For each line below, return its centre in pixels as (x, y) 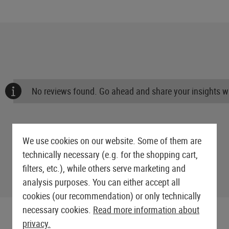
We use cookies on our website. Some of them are (112, 141)
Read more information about (146, 210)
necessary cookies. (58, 210)
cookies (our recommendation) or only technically (112, 196)
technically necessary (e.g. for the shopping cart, (110, 154)
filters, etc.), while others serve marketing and (104, 168)
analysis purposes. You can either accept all (101, 182)
